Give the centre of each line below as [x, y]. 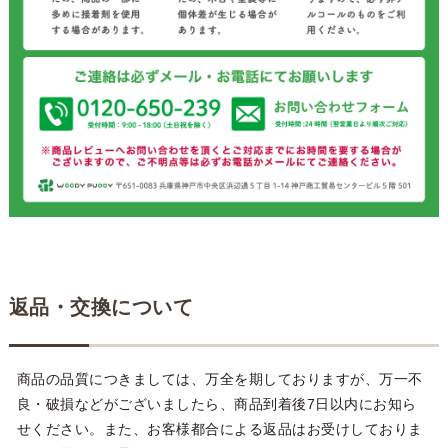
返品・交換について [101, 307]
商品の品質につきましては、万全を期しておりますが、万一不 [219, 379]
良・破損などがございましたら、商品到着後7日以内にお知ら [216, 404]
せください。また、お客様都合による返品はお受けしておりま [219, 429]
